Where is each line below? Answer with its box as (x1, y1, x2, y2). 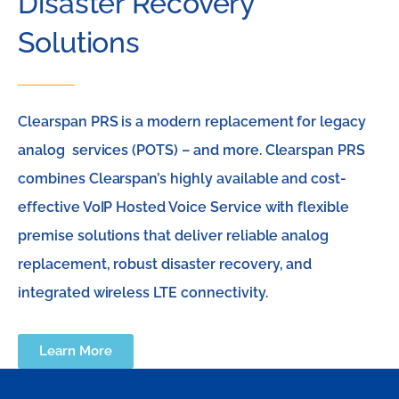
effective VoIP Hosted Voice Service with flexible (18, 199, 350, 216)
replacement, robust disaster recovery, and (18, 256, 313, 273)
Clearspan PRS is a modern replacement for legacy (18, 113, 367, 131)
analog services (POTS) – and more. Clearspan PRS (18, 142, 366, 159)
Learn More (39, 343, 112, 360)
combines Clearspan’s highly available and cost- (18, 170, 347, 188)
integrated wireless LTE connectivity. (18, 284, 268, 302)
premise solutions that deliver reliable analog (18, 227, 330, 245)
